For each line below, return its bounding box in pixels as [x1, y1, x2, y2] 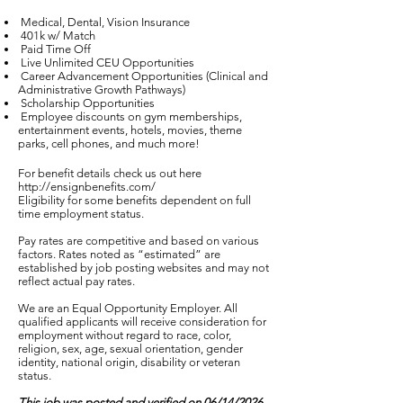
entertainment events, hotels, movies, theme [18, 123, 242, 137]
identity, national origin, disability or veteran [18, 355, 240, 369]
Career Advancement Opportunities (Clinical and [18, 69, 268, 83]
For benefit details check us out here [18, 166, 201, 180]
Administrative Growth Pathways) [18, 83, 185, 96]
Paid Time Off [18, 42, 91, 56]
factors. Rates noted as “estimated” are [18, 247, 220, 261]
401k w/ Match [18, 29, 95, 42]
